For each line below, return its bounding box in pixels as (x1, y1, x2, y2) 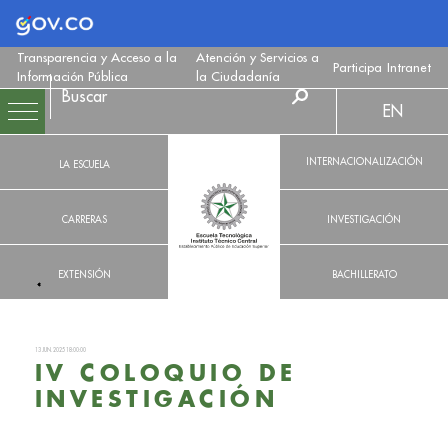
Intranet (386, 59, 431, 76)
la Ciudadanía (195, 68, 280, 85)
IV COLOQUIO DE (34, 363, 297, 386)
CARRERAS (61, 212, 107, 226)
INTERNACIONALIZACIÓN (305, 154, 423, 168)
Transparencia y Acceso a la (17, 49, 178, 66)
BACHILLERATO (331, 267, 397, 281)
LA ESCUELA (58, 157, 110, 171)
